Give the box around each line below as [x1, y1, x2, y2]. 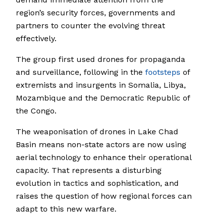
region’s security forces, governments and [16, 8, 175, 18]
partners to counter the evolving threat [16, 21, 165, 31]
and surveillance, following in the [16, 67, 145, 77]
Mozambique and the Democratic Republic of [16, 93, 190, 103]
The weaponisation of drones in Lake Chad [16, 127, 178, 137]
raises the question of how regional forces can [16, 191, 192, 201]
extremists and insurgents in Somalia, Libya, [16, 80, 186, 90]
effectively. [16, 34, 56, 44]
